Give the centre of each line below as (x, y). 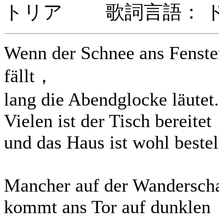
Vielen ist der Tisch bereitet (108, 121)
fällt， (29, 76)
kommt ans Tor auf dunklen (107, 207)
